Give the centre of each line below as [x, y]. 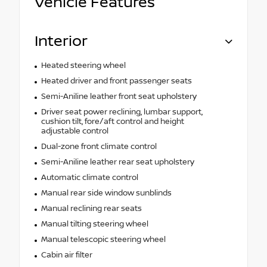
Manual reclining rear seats [91, 209]
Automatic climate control [89, 178]
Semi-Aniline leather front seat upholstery [119, 97]
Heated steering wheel [83, 66]
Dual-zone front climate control [99, 147]
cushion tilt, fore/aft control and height [112, 122]
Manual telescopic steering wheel [103, 240]
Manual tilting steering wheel [94, 224]
